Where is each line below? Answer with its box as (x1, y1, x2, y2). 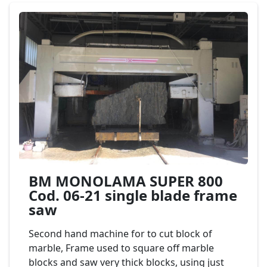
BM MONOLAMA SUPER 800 (29, 171, 223, 191)
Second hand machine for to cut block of (29, 227, 212, 240)
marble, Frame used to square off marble (29, 241, 214, 254)
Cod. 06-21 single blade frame (29, 185, 237, 205)
